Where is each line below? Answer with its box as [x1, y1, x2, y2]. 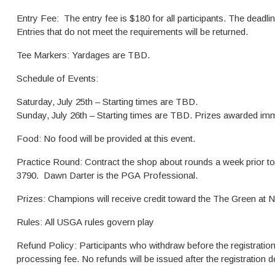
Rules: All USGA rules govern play [17, 217, 154, 227]
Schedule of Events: [17, 73, 98, 83]
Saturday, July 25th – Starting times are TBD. [17, 96, 198, 107]
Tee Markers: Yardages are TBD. [17, 50, 150, 60]
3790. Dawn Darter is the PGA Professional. [17, 170, 200, 180]
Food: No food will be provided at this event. [17, 133, 195, 144]
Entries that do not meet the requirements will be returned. [17, 26, 248, 37]
